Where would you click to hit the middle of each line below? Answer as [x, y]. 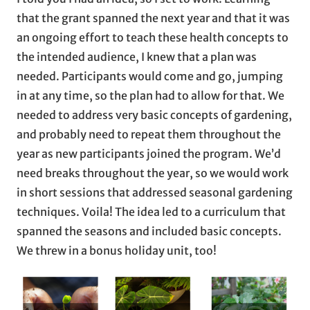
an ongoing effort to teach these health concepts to [153, 37]
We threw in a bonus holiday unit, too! [117, 250]
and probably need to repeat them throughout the [149, 134]
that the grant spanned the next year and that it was [153, 18]
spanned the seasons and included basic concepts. [149, 231]
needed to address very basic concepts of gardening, [154, 115]
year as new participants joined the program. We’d [149, 153]
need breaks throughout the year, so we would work [153, 173]
